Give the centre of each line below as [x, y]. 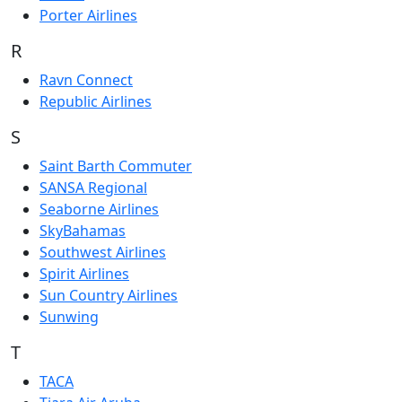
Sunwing [69, 317]
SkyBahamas [83, 231]
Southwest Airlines [103, 253]
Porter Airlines [88, 16]
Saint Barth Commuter [116, 166]
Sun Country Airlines [109, 296]
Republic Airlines [96, 102]
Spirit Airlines [84, 274]
